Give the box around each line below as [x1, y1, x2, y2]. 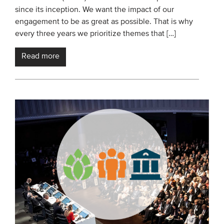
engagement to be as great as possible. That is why [15, 18, 193, 26]
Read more [21, 52, 59, 61]
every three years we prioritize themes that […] [15, 30, 176, 38]
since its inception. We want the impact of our [15, 6, 174, 14]
